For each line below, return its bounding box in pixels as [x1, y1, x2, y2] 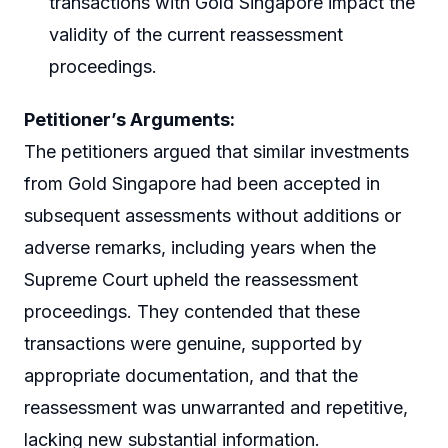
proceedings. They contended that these [24, 301, 360, 323]
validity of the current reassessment [49, 23, 344, 45]
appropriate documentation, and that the [24, 365, 358, 387]
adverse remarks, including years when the [24, 237, 376, 259]
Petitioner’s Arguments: [24, 109, 235, 131]
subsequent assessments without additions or [24, 205, 401, 227]
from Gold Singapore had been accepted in [24, 173, 380, 195]
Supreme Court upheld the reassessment [24, 269, 358, 291]
